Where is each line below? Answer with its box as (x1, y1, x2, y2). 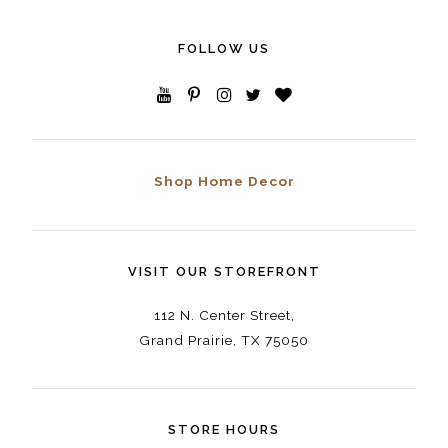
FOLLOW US (178, 41, 270, 57)
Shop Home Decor (153, 173, 295, 190)
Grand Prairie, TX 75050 (139, 331, 309, 348)
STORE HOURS (168, 422, 280, 438)
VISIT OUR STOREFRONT (127, 263, 321, 279)
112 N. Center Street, (153, 306, 295, 323)
